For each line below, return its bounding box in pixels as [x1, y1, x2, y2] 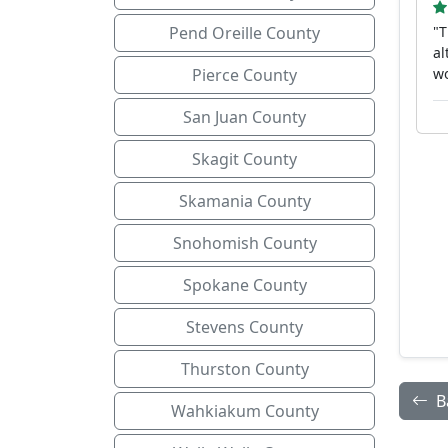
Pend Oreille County [169, 22, 320, 44]
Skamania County [178, 190, 311, 212]
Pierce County [192, 64, 297, 86]
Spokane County [182, 274, 307, 296]
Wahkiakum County [170, 400, 319, 422]
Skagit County [192, 148, 297, 170]
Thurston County [180, 358, 309, 380]
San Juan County [183, 106, 306, 128]
